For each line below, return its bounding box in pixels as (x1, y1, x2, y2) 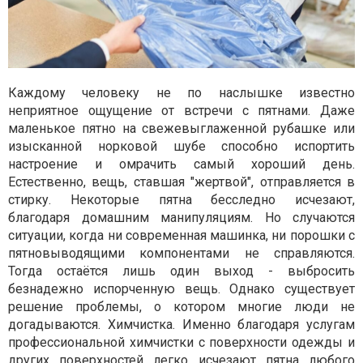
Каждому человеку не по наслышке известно (8, 85, 355, 101)
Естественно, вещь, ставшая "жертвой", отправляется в (8, 174, 355, 190)
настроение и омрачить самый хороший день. (8, 156, 355, 173)
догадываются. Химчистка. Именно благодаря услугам (8, 317, 355, 333)
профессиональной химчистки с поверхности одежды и (8, 335, 355, 351)
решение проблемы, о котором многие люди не (8, 299, 355, 315)
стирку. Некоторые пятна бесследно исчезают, (8, 192, 355, 208)
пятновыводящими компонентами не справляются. (8, 246, 355, 262)
